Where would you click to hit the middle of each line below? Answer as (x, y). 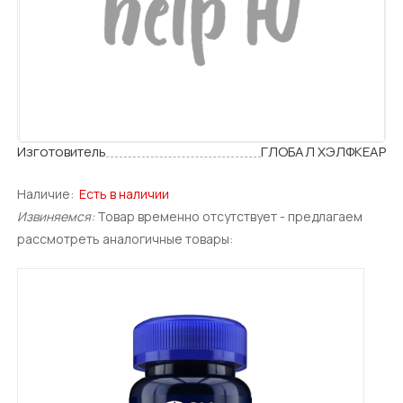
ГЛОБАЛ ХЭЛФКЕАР (323, 151)
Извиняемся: (56, 216)
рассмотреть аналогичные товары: (125, 238)
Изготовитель (62, 151)
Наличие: (47, 193)
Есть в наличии (125, 193)
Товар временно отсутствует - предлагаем (229, 216)
